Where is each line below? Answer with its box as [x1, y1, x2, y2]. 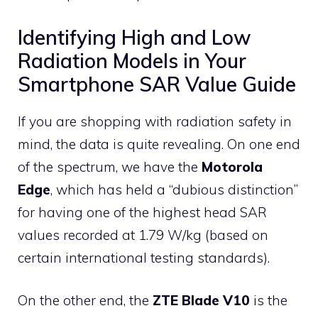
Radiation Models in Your [18, 48, 246, 73]
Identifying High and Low [18, 24, 251, 50]
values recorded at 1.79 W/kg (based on [18, 226, 268, 243]
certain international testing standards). [18, 248, 270, 266]
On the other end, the [18, 292, 153, 309]
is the [250, 292, 287, 309]
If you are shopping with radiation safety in [18, 112, 292, 130]
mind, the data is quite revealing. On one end [18, 135, 300, 153]
